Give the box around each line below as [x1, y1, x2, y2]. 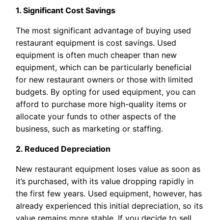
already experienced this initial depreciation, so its [16, 200, 203, 211]
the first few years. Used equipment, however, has [16, 188, 202, 198]
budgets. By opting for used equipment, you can [16, 86, 195, 97]
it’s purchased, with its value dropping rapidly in [16, 176, 193, 186]
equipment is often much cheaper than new [16, 50, 177, 60]
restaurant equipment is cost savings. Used [16, 37, 176, 48]
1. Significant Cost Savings [16, 5, 115, 15]
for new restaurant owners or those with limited [16, 74, 193, 84]
